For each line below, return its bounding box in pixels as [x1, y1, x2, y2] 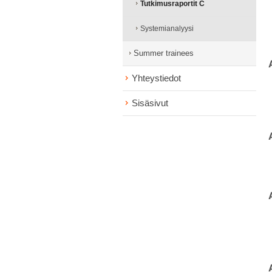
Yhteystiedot [132, 73, 181, 83]
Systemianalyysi [140, 24, 194, 33]
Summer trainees [134, 49, 194, 58]
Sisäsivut [132, 98, 168, 108]
